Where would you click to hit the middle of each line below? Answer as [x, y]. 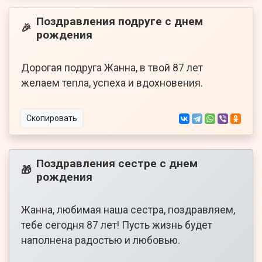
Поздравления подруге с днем [120, 22]
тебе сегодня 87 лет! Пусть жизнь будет [117, 225]
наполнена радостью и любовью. [101, 241]
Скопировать [52, 118]
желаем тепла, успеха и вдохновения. [112, 83]
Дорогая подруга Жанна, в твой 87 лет [112, 68]
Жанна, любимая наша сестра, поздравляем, [128, 210]
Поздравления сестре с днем [117, 164]
